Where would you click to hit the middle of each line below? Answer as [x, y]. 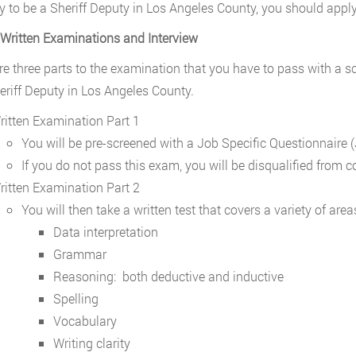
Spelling [75, 298]
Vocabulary [85, 321]
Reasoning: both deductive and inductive [168, 276]
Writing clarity [91, 343]
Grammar [79, 254]
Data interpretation [105, 232]
